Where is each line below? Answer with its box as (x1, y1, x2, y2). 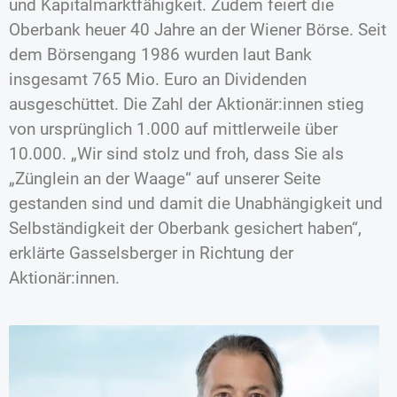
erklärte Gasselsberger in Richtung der (9, 243, 293, 264)
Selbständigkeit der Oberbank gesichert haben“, (9, 218, 362, 239)
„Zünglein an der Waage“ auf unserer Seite (9, 168, 321, 190)
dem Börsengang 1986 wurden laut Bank (9, 44, 312, 66)
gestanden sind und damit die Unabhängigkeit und (9, 193, 383, 214)
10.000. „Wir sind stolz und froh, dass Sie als (9, 144, 344, 165)
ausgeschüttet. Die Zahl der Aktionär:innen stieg (9, 94, 364, 115)
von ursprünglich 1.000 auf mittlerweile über (9, 119, 338, 140)
